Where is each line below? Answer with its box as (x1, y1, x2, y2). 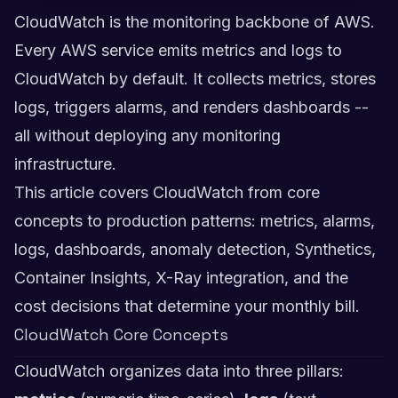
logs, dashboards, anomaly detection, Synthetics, (14, 240, 376, 259)
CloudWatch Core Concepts (14, 324, 228, 345)
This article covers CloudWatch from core (14, 183, 320, 202)
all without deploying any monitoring (14, 126, 281, 145)
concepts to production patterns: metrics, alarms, (14, 211, 375, 230)
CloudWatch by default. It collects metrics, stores (14, 69, 376, 88)
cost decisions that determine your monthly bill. (14, 297, 360, 315)
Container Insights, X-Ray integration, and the (14, 268, 348, 287)
